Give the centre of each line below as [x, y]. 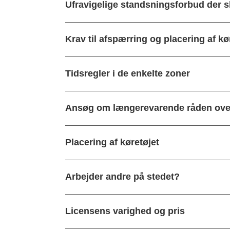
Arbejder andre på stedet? [122, 177]
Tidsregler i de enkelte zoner [127, 73]
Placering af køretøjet [112, 142]
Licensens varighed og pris [125, 211]
